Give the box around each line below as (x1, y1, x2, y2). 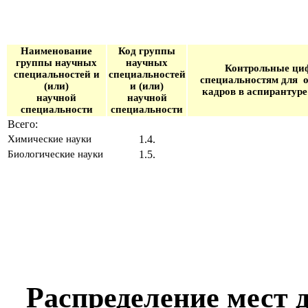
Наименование (21, 45, 92, 56)
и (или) (130, 80, 164, 91)
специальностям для (200, 74, 303, 85)
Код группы (118, 45, 175, 56)
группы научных (16, 56, 97, 68)
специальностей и (13, 68, 100, 80)
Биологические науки (8, 148, 103, 159)
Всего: (8, 118, 38, 130)
